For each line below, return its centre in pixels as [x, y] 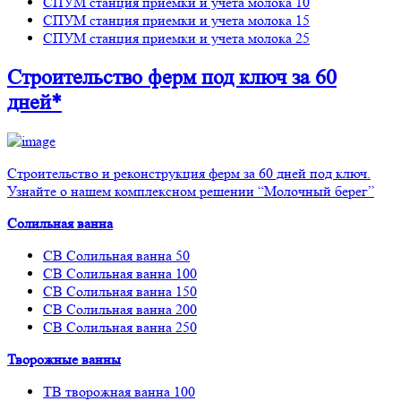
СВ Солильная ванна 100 [120, 274]
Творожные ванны [64, 360]
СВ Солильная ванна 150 [120, 292]
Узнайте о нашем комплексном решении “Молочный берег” [191, 192]
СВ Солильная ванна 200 [120, 310]
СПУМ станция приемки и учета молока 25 [176, 38]
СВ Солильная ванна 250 [120, 328]
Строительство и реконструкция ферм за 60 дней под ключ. [189, 174]
